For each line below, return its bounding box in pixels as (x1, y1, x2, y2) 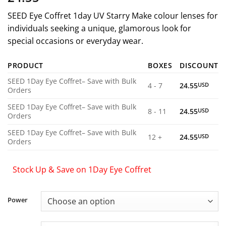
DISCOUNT (180, 60, 218, 70)
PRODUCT (8, 60, 44, 70)
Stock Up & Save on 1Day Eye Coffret (13, 163, 151, 175)
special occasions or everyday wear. (8, 35, 143, 46)
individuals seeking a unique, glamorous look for (8, 23, 191, 34)
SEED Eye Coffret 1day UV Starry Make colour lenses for (8, 10, 218, 21)
